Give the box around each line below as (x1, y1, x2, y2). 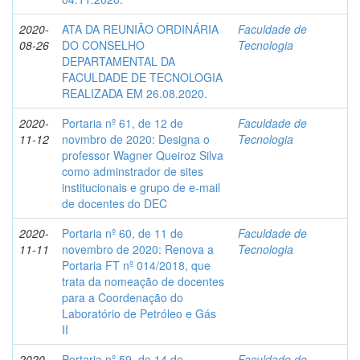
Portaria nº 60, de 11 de (62, 225, 183, 241)
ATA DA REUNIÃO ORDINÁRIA (62, 21, 219, 37)
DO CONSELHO (62, 37, 145, 53)
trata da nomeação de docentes (62, 273, 224, 289)
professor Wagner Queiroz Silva (62, 147, 223, 163)
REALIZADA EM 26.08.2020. (62, 85, 207, 101)
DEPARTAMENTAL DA (62, 53, 175, 69)
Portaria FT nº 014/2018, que (62, 257, 211, 273)
